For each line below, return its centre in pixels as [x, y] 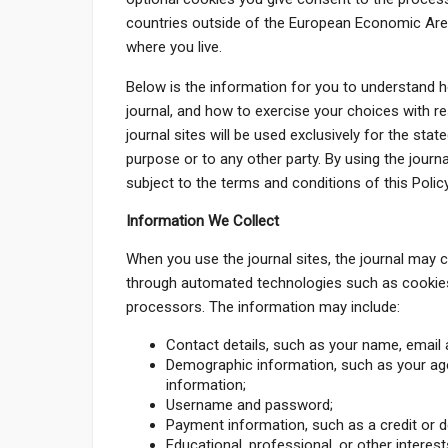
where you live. [174, 46]
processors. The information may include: [263, 306]
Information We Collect [203, 220]
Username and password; [250, 404]
